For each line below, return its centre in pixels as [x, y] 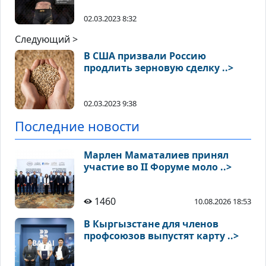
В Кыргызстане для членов [151, 224]
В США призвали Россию [145, 56]
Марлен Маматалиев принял [156, 155]
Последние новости [77, 126]
